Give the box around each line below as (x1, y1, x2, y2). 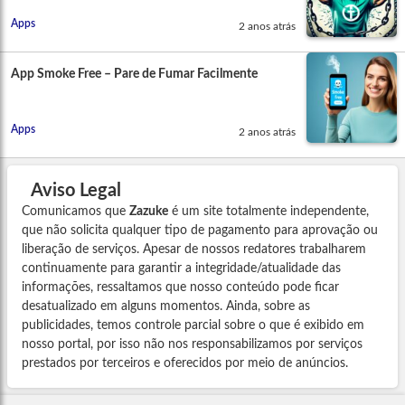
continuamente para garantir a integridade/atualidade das (22, 262, 341, 276)
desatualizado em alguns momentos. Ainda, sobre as (22, 300, 310, 314)
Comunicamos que (22, 205, 129, 219)
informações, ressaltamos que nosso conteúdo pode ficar (22, 281, 339, 295)
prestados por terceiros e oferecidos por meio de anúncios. (22, 357, 348, 371)
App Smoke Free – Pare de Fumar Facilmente (11, 68, 258, 81)
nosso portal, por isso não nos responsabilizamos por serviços (22, 338, 363, 352)
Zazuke (129, 205, 168, 219)
